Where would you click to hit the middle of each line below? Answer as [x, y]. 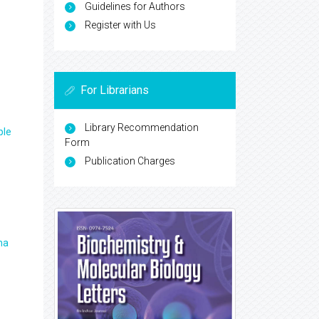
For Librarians [115, 90]
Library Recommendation [142, 127]
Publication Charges [130, 161]
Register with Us [120, 25]
